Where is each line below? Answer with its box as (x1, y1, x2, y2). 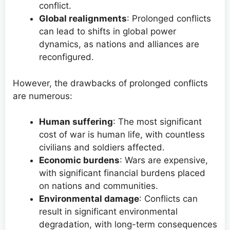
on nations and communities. (39, 181, 158, 191)
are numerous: (13, 90, 72, 101)
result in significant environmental (39, 206, 178, 217)
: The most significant (113, 117, 202, 127)
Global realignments (39, 13, 127, 24)
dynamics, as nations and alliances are (39, 39, 199, 50)
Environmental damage (39, 194, 139, 204)
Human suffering (39, 117, 113, 127)
